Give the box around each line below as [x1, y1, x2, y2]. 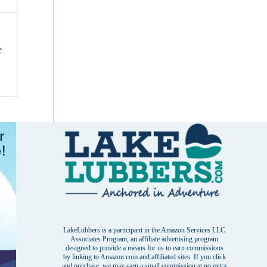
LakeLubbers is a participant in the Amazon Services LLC [63, 226, 226, 235]
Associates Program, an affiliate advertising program [70, 235, 219, 244]
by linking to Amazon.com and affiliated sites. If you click [63, 253, 226, 262]
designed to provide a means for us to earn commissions [65, 244, 223, 253]
